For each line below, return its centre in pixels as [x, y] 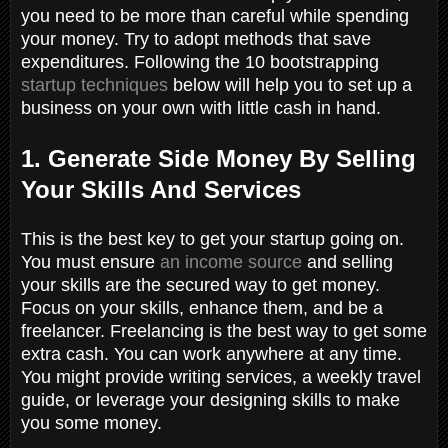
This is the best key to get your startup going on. [212, 238]
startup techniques [94, 84]
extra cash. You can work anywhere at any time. [211, 353]
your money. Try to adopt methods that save [196, 38]
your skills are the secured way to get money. [200, 284]
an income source [231, 261]
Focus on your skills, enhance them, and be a [202, 307]
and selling [347, 261]
